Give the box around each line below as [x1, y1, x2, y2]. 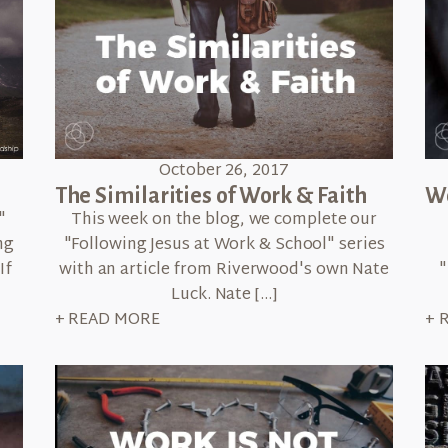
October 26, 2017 [159, 156, 289, 186]
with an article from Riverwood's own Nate [59, 255, 389, 285]
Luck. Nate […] [171, 280, 277, 310]
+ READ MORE [54, 305, 160, 335]
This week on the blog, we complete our [70, 205, 378, 235]
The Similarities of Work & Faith [54, 183, 367, 208]
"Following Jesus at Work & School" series [63, 230, 385, 260]
